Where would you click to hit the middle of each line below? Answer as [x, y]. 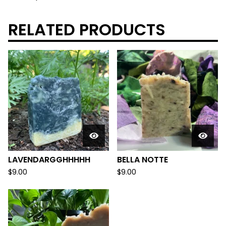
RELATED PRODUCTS [87, 30]
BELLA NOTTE [143, 160]
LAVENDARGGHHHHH [49, 160]
